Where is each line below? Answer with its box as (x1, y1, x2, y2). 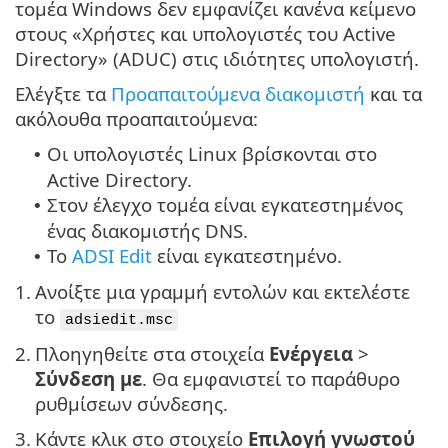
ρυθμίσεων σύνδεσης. (35, 390, 228, 416)
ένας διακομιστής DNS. (47, 217, 248, 243)
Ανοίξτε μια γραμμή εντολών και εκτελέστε (35, 278, 410, 304)
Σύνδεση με (35, 365, 142, 391)
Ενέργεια (269, 340, 353, 366)
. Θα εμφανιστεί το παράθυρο (142, 365, 400, 391)
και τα (365, 80, 422, 106)
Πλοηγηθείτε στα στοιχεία (35, 340, 269, 366)
